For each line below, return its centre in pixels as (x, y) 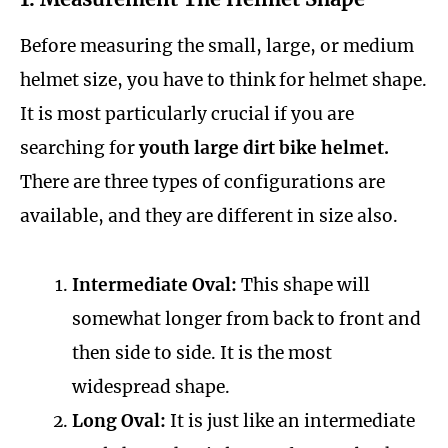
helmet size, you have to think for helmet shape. (223, 80)
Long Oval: (118, 420)
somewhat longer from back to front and (246, 318)
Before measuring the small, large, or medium (217, 46)
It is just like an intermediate (290, 420)
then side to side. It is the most (201, 352)
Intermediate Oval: (154, 284)
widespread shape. (150, 386)
